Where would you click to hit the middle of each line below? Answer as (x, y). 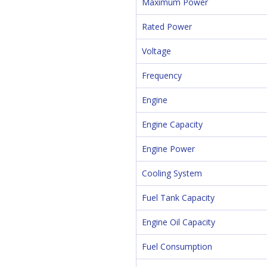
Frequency (162, 75)
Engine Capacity (172, 124)
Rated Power (167, 27)
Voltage (156, 51)
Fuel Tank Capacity (178, 198)
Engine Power (168, 149)
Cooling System (172, 173)
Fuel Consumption (177, 246)
